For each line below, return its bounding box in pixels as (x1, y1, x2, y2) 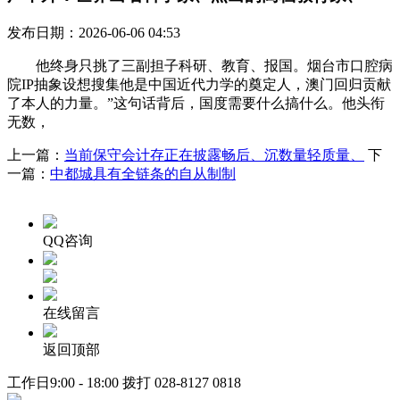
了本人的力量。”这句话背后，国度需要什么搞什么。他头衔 (7, 95, 385, 111)
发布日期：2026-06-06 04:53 (7, 24, 180, 40)
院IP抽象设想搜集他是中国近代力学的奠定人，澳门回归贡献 (7, 76, 391, 92)
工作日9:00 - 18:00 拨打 (7, 374, 154, 390)
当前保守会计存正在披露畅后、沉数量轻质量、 (64, 146, 364, 162)
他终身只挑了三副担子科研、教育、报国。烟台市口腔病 (7, 57, 393, 73)
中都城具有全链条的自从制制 (50, 165, 236, 181)
